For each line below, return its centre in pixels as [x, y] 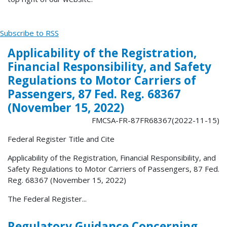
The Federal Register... [47, 199]
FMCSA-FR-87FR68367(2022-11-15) [156, 120]
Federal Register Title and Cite [61, 139]
